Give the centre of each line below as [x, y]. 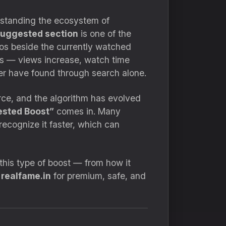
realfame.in [26, 176]
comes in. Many [87, 111]
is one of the [105, 34]
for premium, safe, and [98, 176]
